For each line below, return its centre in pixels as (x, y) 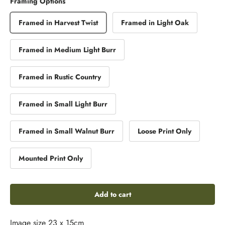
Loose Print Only (164, 131)
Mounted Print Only (51, 158)
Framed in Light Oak (155, 23)
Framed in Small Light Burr (63, 104)
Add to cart (113, 195)
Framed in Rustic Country (60, 77)
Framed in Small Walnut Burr (67, 131)
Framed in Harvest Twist (58, 23)
